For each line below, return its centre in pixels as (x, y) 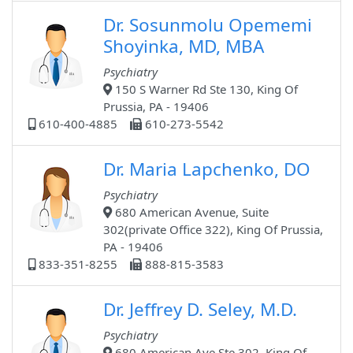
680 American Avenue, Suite (190, 212)
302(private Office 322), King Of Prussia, (213, 230)
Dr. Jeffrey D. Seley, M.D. (200, 310)
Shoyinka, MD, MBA (184, 46)
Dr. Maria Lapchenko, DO (207, 169)
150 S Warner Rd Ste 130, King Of (205, 89)
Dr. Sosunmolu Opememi (208, 25)
